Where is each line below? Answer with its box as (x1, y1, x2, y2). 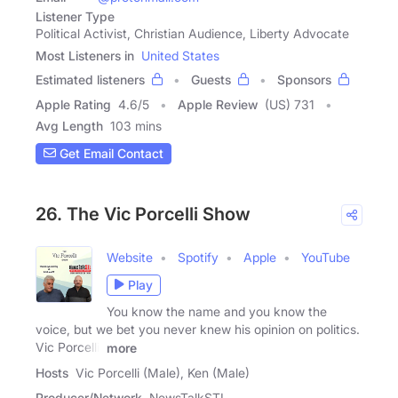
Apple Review (178, 96, 258, 112)
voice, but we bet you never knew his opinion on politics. (36, 321, 360, 337)
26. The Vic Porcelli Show (36, 203, 251, 225)
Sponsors (277, 71, 331, 87)
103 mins (110, 117, 162, 133)
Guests (191, 71, 231, 87)
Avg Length (36, 117, 103, 133)
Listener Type (36, 8, 115, 24)
